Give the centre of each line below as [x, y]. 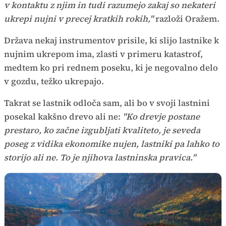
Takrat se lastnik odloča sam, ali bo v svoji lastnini [107, 103]
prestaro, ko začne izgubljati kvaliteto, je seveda [102, 130]
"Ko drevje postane [161, 117]
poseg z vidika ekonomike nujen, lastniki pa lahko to [112, 144]
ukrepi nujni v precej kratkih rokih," [80, 19]
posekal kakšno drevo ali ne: [63, 117]
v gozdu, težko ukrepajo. [54, 81]
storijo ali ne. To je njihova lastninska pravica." [100, 157]
